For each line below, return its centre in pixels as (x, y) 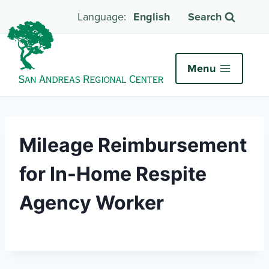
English (152, 17)
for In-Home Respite (113, 174)
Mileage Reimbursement (133, 145)
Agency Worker (92, 202)
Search (205, 17)
